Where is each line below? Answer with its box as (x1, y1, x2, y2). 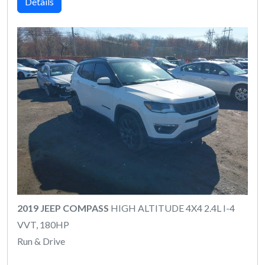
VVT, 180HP (17, 219, 69, 230)
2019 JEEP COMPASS (17, 202, 109, 214)
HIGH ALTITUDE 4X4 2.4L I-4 (109, 202, 235, 214)
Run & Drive (17, 235, 65, 247)
